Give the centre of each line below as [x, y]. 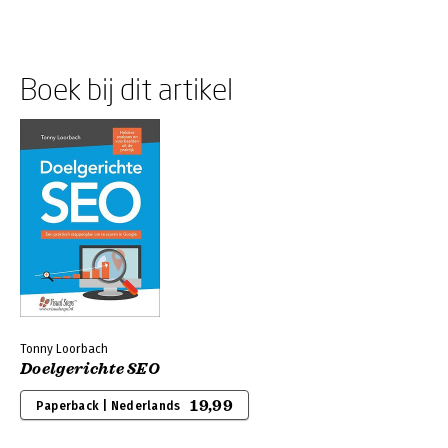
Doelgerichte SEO [90, 369]
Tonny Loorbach [64, 349]
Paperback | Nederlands [108, 406]
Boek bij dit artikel [126, 88]
